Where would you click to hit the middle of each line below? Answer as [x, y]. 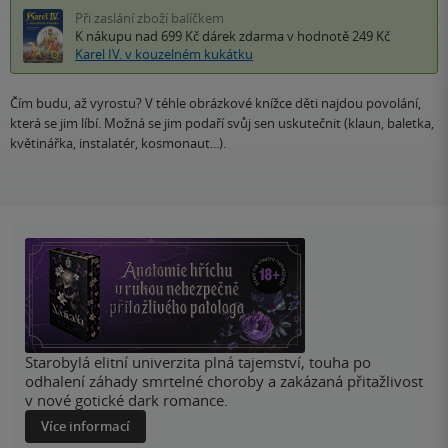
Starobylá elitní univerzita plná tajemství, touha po [198, 362]
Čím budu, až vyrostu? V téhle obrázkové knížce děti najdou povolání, [215, 103]
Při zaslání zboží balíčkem [149, 18]
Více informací [85, 426]
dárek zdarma [243, 36]
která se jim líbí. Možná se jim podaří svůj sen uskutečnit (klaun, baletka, [222, 123]
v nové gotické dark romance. [126, 400]
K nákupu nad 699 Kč [138, 36]
